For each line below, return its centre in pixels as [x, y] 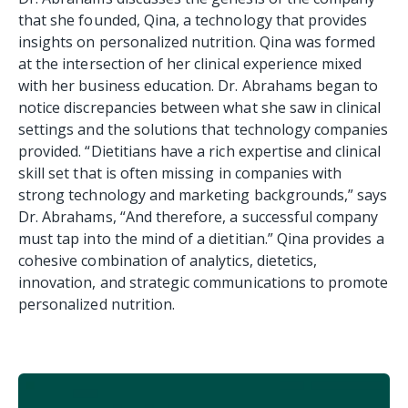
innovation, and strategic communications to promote [204, 283]
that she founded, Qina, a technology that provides [193, 20]
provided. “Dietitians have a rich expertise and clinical [199, 152]
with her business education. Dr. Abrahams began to [199, 86]
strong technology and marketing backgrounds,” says [203, 195]
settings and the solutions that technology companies [204, 130]
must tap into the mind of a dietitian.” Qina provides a [201, 239]
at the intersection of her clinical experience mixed [190, 64]
